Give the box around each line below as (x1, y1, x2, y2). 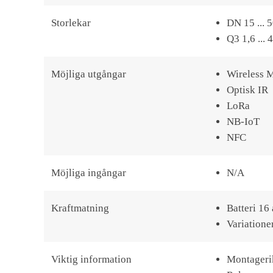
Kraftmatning (51, 202, 109, 214)
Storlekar (51, 17, 91, 29)
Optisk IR (227, 84, 268, 96)
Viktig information (51, 253, 132, 265)
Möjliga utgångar (51, 68, 126, 80)
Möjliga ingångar (51, 167, 126, 179)
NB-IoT (227, 116, 260, 127)
